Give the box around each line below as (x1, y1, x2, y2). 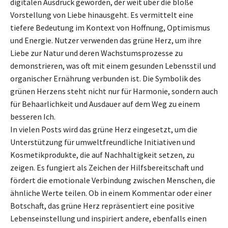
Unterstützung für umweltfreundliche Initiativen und (10, 136, 195, 147)
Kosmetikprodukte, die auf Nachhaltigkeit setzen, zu (10, 149, 194, 160)
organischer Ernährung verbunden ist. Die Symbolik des (10, 73, 201, 83)
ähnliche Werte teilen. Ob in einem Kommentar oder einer (10, 187, 212, 198)
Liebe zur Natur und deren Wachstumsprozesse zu (10, 47, 183, 58)
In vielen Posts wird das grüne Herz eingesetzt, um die (10, 124, 197, 134)
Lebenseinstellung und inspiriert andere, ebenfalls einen (10, 213, 207, 223)
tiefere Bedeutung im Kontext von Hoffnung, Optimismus (10, 22, 210, 33)
